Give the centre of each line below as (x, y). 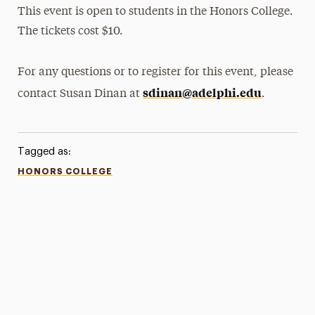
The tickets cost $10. (71, 32)
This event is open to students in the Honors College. (156, 12)
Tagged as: (44, 152)
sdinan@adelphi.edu (202, 92)
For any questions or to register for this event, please (156, 72)
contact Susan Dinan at (81, 94)
